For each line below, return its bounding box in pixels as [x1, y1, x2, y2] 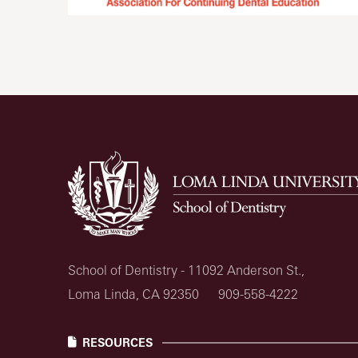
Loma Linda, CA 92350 [67, 286, 199, 303]
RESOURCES [82, 336, 153, 350]
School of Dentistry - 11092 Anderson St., [67, 262, 304, 279]
